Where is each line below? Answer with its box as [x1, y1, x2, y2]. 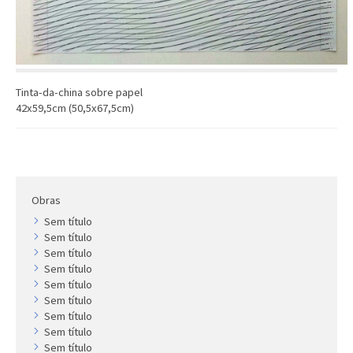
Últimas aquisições [201, 97, 290, 111]
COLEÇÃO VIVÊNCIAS [201, 132, 323, 147]
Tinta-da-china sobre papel [16, 85, 143, 99]
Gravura [273, 46, 310, 61]
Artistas [201, 165, 238, 179]
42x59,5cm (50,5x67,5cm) [16, 101, 134, 115]
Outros [273, 21, 307, 35]
